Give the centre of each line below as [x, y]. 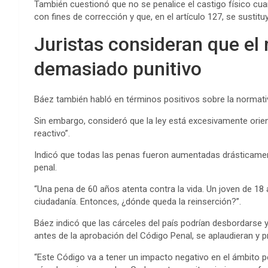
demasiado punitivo [118, 69]
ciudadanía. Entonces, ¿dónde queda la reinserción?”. [138, 202]
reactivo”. [52, 134]
